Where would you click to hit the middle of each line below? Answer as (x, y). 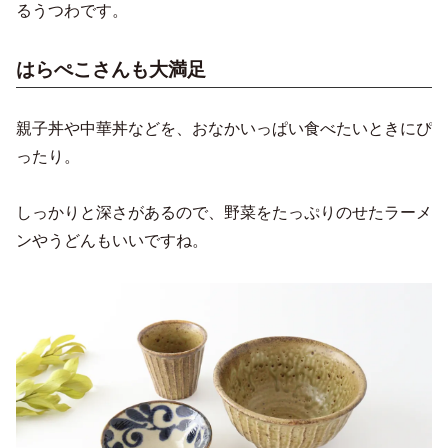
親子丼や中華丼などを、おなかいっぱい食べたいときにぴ (224, 129)
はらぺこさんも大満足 (111, 70)
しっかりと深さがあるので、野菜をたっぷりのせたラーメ (224, 213)
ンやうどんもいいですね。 (112, 241)
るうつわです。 (72, 11)
